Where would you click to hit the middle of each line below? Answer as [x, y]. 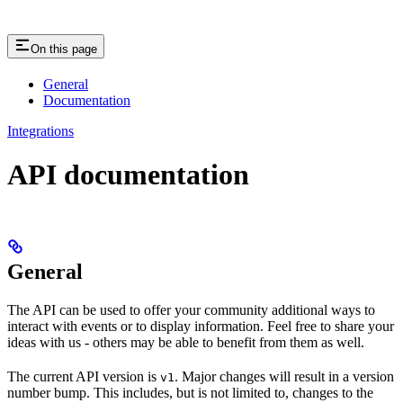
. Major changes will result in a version [284, 376]
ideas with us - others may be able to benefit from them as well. [186, 342]
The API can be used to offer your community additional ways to [191, 309]
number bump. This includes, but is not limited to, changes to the [190, 392]
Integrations [40, 130]
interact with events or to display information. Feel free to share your [201, 326]
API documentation [128, 175]
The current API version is [84, 376]
